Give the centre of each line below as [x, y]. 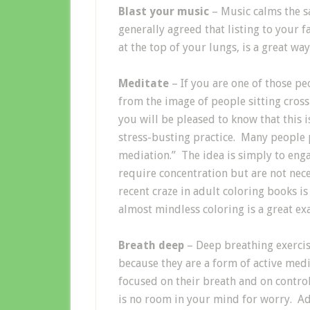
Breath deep [151, 245]
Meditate [144, 83]
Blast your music [164, 11]
